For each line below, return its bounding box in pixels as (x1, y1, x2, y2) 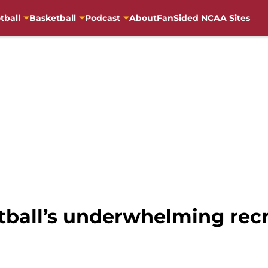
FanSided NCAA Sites (156, 12, 250, 23)
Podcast (84, 12, 120, 23)
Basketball (29, 12, 76, 23)
